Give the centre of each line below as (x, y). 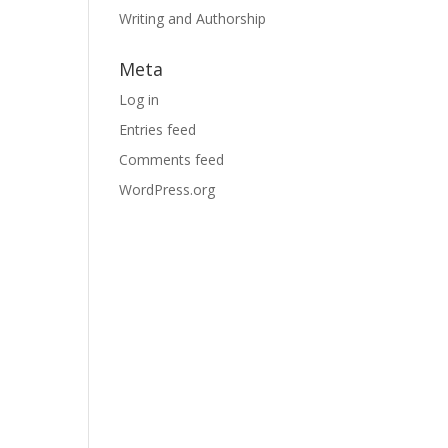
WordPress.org (167, 189)
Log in (139, 99)
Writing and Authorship (193, 18)
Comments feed (172, 159)
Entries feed (158, 129)
